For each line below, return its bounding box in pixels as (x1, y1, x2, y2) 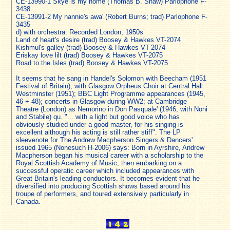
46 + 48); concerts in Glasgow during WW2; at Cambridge (16, 97, 187, 105)
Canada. (16, 197, 41, 205)
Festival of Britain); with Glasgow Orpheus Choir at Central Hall (16, 82, 203, 90)
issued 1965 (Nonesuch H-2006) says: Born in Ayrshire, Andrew (16, 143, 204, 151)
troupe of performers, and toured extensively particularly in (16, 189, 189, 198)
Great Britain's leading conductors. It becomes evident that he (16, 174, 200, 182)
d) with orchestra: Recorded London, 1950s (16, 28, 143, 36)
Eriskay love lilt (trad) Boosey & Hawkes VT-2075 (16, 51, 163, 59)
